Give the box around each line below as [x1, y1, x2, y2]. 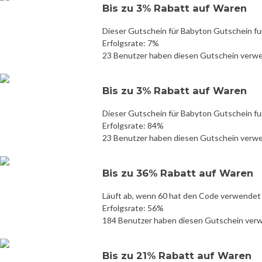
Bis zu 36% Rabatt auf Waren [102, 167, 253, 179]
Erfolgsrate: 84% [102, 120, 164, 130]
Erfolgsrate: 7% [102, 37, 159, 48]
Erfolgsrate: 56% [102, 202, 164, 213]
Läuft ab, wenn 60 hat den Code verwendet [102, 190, 261, 201]
